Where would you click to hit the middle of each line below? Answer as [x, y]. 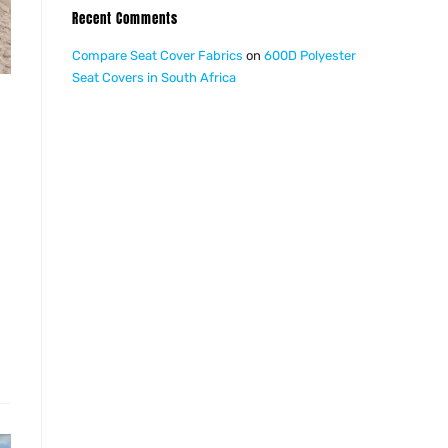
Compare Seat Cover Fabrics [158, 55]
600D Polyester [310, 55]
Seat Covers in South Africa [154, 77]
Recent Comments [125, 18]
